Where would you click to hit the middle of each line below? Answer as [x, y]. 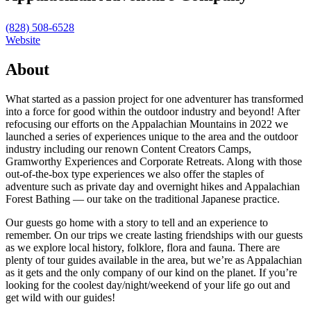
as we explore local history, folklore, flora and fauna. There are [143, 248]
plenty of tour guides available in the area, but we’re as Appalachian [154, 260]
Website [23, 40]
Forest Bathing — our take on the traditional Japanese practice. [143, 199]
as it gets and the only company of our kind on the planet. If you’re [151, 273]
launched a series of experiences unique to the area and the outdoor [152, 137]
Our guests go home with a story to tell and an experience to [137, 223]
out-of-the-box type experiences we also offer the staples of [135, 174]
